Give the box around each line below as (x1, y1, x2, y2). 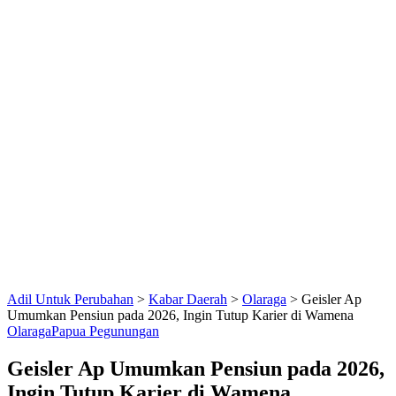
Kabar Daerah (148, 292, 227, 307)
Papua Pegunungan (51, 324, 159, 339)
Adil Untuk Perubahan (7, 292, 133, 307)
